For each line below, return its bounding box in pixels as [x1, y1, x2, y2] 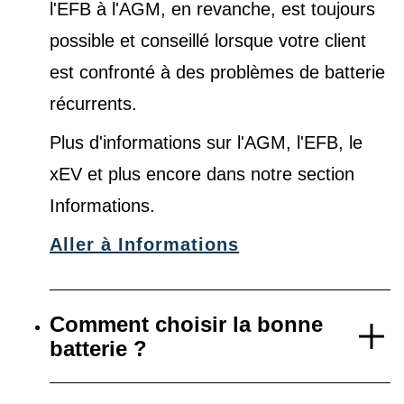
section [298, 164, 354, 185]
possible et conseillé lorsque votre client [50, 31, 366, 51]
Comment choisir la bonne [50, 312, 323, 337]
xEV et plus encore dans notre [50, 164, 298, 185]
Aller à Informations [50, 234, 239, 255]
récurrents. [50, 94, 137, 115]
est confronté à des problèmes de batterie [50, 62, 385, 83]
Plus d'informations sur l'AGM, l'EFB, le [50, 133, 363, 153]
